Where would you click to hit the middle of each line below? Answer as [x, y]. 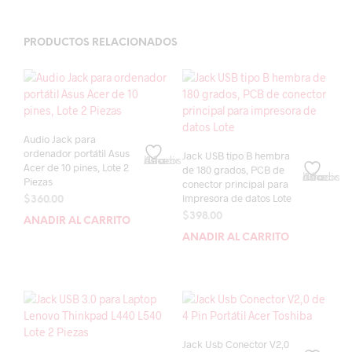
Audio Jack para [60, 139]
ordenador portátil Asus [77, 153]
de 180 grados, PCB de [233, 170]
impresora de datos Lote [236, 198]
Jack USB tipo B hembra [236, 156]
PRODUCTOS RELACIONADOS [101, 43]
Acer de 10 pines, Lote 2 [76, 167]
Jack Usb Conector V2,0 [235, 344]
